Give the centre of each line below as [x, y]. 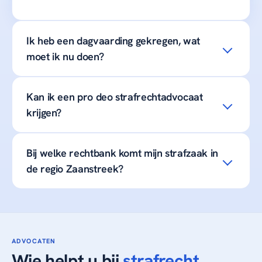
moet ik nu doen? [65, 57]
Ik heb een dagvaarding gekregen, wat [113, 41]
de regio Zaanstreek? [75, 169]
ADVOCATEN [34, 241]
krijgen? [44, 113]
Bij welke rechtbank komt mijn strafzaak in [122, 153]
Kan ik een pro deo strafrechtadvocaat [115, 97]
